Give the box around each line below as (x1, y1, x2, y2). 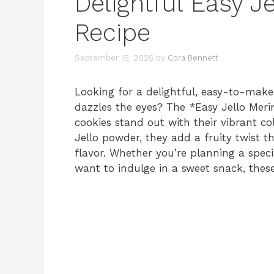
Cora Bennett (168, 53, 218, 62)
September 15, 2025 (75, 53, 154, 62)
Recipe (75, 18, 150, 48)
